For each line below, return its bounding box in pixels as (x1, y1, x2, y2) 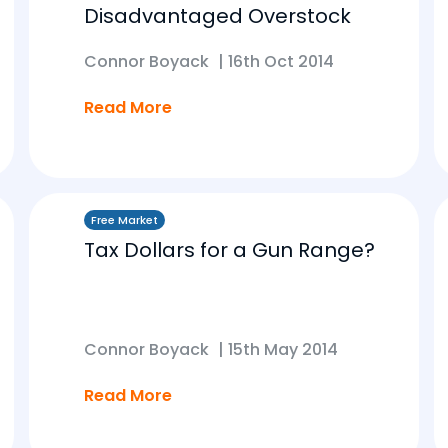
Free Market (91, 212, 158, 228)
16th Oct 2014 (228, 50, 334, 73)
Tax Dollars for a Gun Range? (84, 236, 375, 264)
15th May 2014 (228, 338, 338, 361)
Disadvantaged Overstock (84, 2, 351, 30)
